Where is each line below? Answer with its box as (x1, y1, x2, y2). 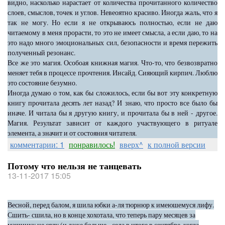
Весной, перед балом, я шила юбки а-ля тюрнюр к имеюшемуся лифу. (8, 200, 214, 209)
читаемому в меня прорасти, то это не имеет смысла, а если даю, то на (8, 28, 217, 37)
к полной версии (148, 139, 205, 150)
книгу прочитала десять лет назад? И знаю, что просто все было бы (8, 98, 217, 107)
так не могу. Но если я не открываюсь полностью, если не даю (8, 18, 217, 27)
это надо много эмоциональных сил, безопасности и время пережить (8, 38, 217, 47)
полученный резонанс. (8, 48, 75, 57)
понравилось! (69, 139, 115, 150)
